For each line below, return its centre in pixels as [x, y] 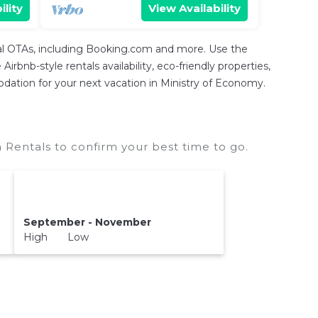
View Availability [194, 8]
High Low [56, 237]
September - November [87, 222]
